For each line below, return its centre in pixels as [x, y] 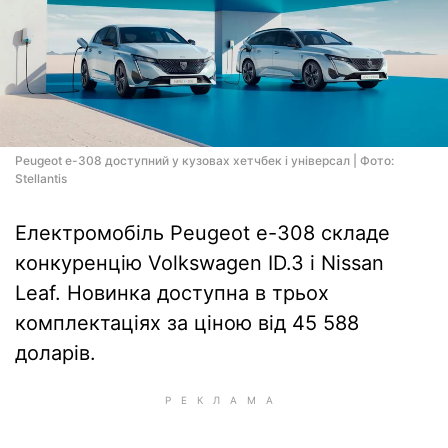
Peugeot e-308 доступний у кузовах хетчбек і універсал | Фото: [204, 160]
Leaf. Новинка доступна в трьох [172, 293]
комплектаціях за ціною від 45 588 [187, 323]
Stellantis [41, 178]
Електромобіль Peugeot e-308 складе [202, 233]
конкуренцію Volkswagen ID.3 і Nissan [199, 263]
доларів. [55, 353]
